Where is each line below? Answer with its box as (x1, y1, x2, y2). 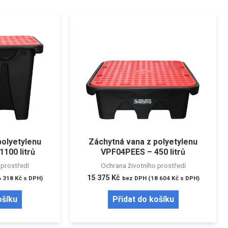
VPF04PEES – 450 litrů (101, 147, 186, 157)
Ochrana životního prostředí (100, 161, 186, 170)
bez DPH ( (122, 175, 151, 182)
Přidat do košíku (112, 194, 174, 205)
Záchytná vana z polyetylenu (89, 137, 198, 147)
